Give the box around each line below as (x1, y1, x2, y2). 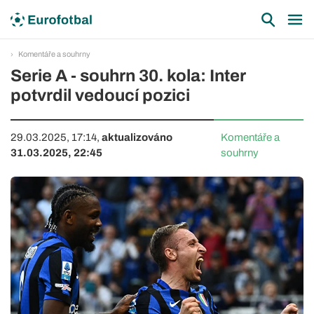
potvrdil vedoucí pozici (11, 86, 190, 104)
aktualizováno (102, 132, 172, 143)
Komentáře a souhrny (18, 50, 90, 58)
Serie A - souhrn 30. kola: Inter (11, 67, 246, 85)
